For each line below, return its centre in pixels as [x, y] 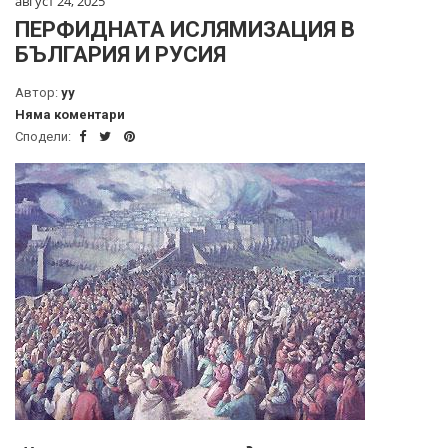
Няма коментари [70, 114]
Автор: [38, 92]
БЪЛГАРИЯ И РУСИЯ [120, 54]
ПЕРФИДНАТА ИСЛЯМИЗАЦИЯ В [185, 29]
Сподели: [44, 136]
